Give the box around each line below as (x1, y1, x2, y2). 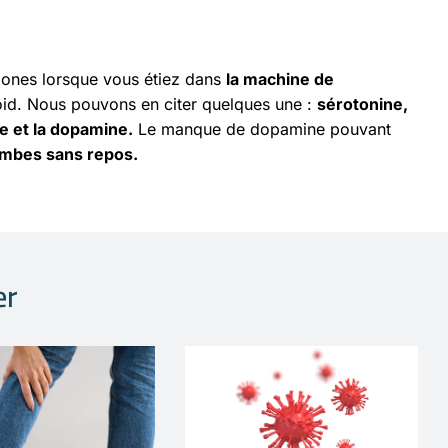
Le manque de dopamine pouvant (133, 119, 391, 139)
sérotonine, (317, 94, 408, 114)
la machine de (226, 69, 334, 89)
